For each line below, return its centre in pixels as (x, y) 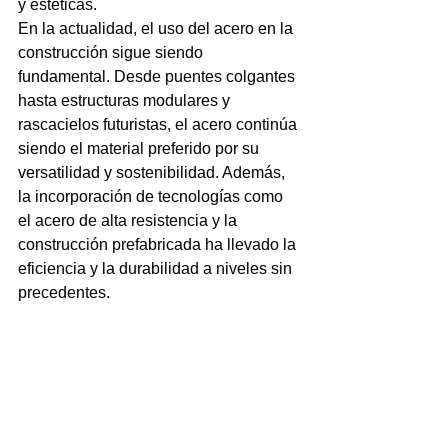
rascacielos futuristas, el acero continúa (159, 125)
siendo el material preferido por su (140, 149)
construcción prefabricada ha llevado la (159, 245)
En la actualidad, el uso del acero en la (157, 29)
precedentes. (64, 293)
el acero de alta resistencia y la (129, 221)
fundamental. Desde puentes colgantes (158, 77)
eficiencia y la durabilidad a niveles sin (157, 269)
